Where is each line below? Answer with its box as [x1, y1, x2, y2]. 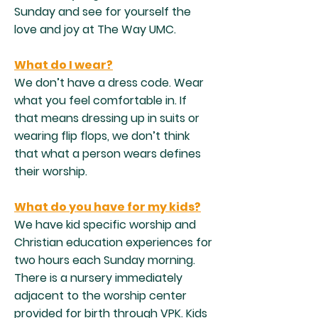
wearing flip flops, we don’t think [14, 128, 190, 144]
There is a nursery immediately [14, 270, 182, 286]
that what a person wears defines [14, 146, 201, 162]
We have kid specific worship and [14, 216, 196, 233]
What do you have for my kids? [14, 199, 201, 215]
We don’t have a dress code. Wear [14, 75, 204, 91]
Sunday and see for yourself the [14, 4, 191, 20]
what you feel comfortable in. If [14, 92, 187, 109]
